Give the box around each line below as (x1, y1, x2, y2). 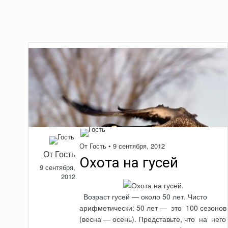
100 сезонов (184, 203, 227, 213)
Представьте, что (138, 214, 197, 224)
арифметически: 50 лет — (79, 203, 169, 213)
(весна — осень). (79, 214, 139, 224)
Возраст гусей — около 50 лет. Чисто (79, 191, 208, 202)
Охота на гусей (79, 154, 179, 171)
